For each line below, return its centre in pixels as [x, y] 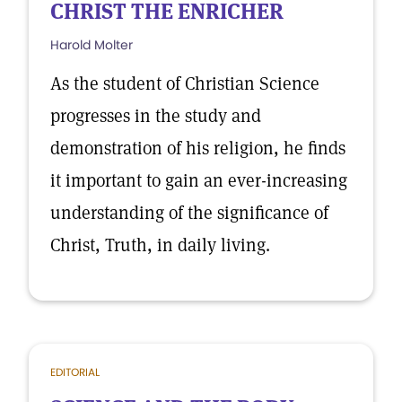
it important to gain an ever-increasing [199, 180]
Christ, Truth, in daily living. [160, 245]
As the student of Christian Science [185, 83]
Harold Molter [92, 45]
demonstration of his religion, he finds [198, 148]
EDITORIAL [75, 372]
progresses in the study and [156, 116]
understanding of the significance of [189, 213]
